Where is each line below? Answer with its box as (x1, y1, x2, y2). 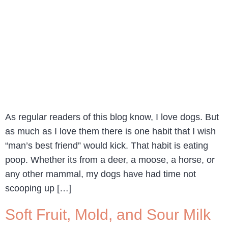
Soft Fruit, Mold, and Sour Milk (5, 206, 211, 223)
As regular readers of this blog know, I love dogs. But (5, 112, 219, 123)
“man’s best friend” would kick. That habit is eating (5, 140, 208, 151)
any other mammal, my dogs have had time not (5, 169, 196, 180)
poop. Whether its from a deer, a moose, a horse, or (5, 155, 215, 165)
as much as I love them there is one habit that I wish (5, 126, 216, 137)
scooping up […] (5, 183, 71, 194)
